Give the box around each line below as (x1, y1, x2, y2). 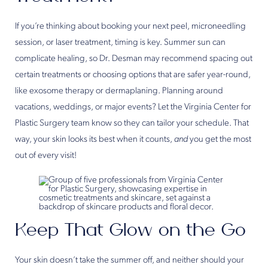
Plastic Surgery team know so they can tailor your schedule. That (15, 119, 249, 129)
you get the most (188, 135, 251, 145)
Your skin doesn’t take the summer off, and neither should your (15, 256, 244, 266)
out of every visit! (15, 151, 77, 161)
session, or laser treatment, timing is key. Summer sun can (15, 38, 226, 48)
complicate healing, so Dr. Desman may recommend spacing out (15, 54, 252, 64)
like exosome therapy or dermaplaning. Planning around (15, 87, 223, 96)
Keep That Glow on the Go (15, 221, 246, 240)
